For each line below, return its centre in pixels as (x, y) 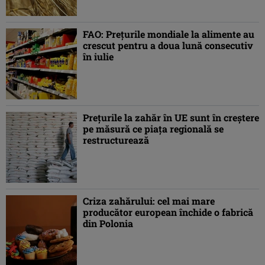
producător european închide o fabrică (168, 212)
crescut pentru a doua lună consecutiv (168, 46)
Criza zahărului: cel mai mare (149, 201)
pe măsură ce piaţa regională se (153, 129)
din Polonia (108, 224)
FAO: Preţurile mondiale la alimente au (169, 34)
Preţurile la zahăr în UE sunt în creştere (171, 118)
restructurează (116, 140)
